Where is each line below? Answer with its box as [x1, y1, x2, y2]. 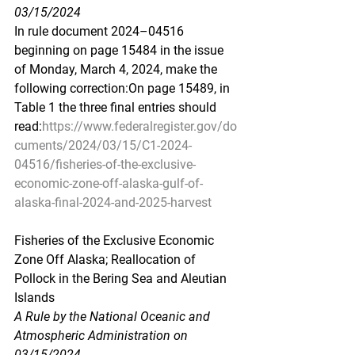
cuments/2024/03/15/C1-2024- [14, 138, 192, 153]
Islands [14, 290, 55, 305]
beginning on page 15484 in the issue [14, 43, 227, 58]
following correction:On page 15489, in [14, 81, 233, 96]
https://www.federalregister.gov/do [42, 119, 237, 134]
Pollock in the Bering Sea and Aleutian [14, 271, 230, 286]
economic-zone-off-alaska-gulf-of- [14, 176, 203, 191]
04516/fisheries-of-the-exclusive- [14, 157, 196, 172]
